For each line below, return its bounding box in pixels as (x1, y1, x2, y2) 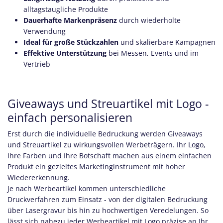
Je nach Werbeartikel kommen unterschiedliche (7, 184, 166, 193)
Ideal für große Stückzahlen (23, 37, 118, 47)
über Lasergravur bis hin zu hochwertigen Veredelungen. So (7, 206, 209, 215)
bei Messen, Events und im (107, 48, 199, 58)
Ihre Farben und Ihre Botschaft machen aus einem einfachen (7, 151, 212, 160)
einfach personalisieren (7, 110, 132, 125)
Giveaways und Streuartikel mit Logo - (7, 96, 209, 111)
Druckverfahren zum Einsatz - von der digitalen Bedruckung (7, 195, 208, 204)
